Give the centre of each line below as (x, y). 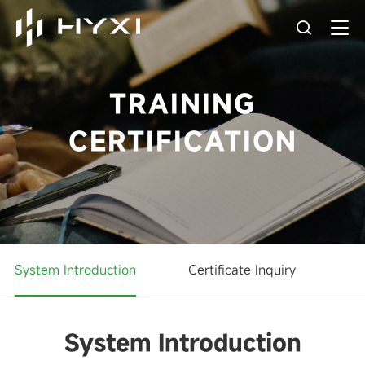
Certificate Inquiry (242, 270)
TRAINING (182, 103)
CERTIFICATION (182, 141)
